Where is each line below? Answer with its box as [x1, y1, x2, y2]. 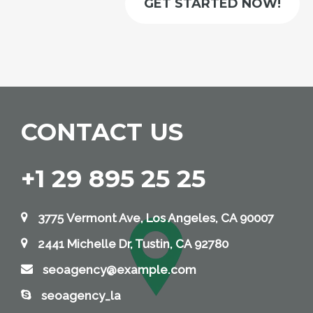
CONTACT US [21, 117, 183, 147]
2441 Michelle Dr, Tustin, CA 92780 [35, 237, 228, 252]
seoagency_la [38, 289, 121, 303]
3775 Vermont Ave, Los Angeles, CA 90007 [35, 211, 274, 226]
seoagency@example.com [43, 263, 196, 277]
